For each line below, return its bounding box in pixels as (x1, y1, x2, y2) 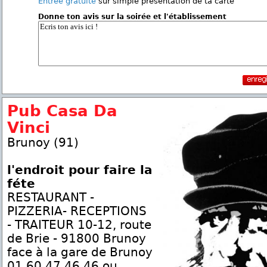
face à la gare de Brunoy (7, 246, 153, 259)
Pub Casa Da (7, 102, 117, 120)
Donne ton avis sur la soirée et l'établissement (38, 13, 226, 21)
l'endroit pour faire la (7, 163, 153, 177)
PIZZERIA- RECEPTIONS (7, 204, 147, 218)
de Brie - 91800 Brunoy (7, 232, 146, 246)
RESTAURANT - (7, 191, 94, 204)
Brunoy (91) (7, 136, 79, 150)
